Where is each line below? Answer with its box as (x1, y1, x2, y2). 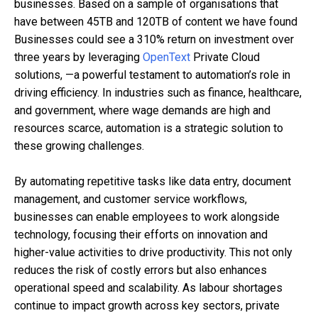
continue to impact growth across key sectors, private (14, 298, 280, 312)
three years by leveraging (14, 50, 143, 64)
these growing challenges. (14, 138, 144, 153)
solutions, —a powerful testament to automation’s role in (14, 67, 290, 82)
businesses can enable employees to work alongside (14, 209, 280, 224)
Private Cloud (190, 50, 260, 64)
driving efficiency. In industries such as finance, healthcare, (14, 85, 302, 99)
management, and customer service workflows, (14, 192, 247, 206)
